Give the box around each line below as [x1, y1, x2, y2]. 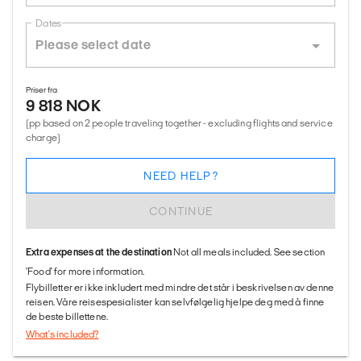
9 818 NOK [26, 97, 102, 114]
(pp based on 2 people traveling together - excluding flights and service [26, 118, 333, 128]
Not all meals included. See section [173, 247, 326, 257]
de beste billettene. [26, 311, 109, 322]
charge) [26, 132, 61, 143]
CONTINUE [149, 205, 214, 218]
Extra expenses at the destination [26, 247, 174, 257]
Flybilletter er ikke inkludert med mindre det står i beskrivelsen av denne [26, 282, 334, 293]
